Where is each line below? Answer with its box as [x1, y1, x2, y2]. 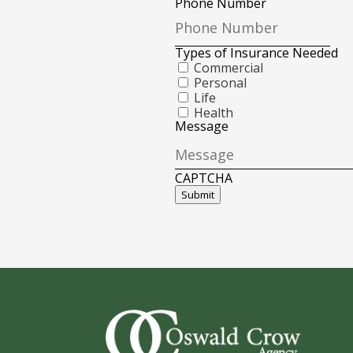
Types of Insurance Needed [175, 43, 338, 61]
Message [175, 117, 229, 135]
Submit [181, 187, 214, 202]
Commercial [194, 58, 263, 76]
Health [194, 103, 233, 121]
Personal [194, 73, 247, 91]
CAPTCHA [175, 169, 232, 187]
